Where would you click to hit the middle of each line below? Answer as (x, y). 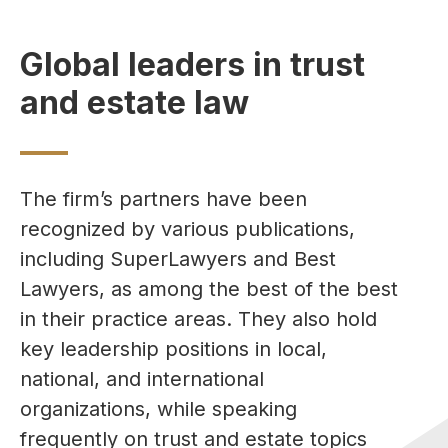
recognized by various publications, (187, 228)
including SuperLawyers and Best (178, 258)
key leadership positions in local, (173, 348)
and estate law (134, 102)
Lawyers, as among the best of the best (209, 288)
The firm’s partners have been (163, 198)
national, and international (142, 378)
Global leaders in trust (192, 64)
